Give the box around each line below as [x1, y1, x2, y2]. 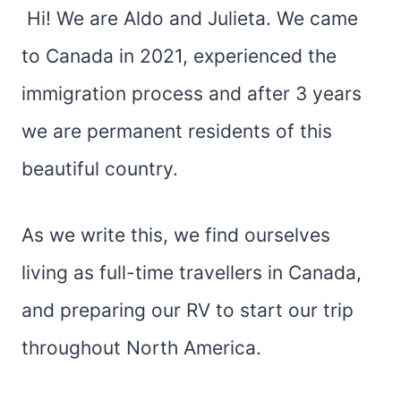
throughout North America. [21, 336, 261, 359]
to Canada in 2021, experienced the [21, 44, 337, 67]
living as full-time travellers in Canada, [21, 260, 362, 284]
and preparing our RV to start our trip [21, 298, 354, 321]
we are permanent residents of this [21, 119, 332, 142]
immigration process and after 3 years [21, 81, 362, 105]
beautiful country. [21, 157, 178, 180]
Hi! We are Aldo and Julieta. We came [21, 6, 358, 30]
